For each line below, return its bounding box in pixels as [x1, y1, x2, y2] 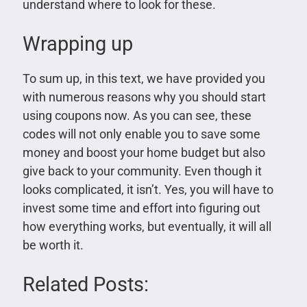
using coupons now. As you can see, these [22, 108, 251, 123]
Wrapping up [22, 32, 133, 56]
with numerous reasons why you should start [22, 89, 266, 104]
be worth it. [22, 237, 84, 252]
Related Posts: [22, 272, 149, 296]
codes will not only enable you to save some [22, 126, 260, 141]
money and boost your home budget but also [22, 145, 265, 160]
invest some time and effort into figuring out [22, 200, 260, 215]
